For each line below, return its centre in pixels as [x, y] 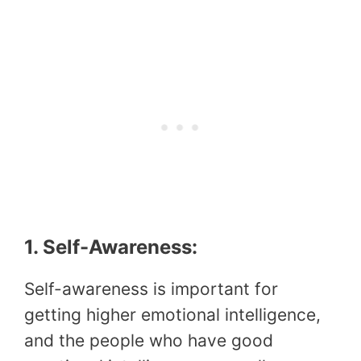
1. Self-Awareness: [111, 247]
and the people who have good [149, 341]
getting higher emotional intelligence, [172, 315]
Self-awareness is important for [151, 289]
